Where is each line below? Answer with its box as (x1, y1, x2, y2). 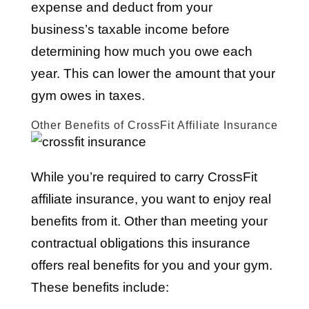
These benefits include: (30, 280, 169, 295)
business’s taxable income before (30, 22, 230, 37)
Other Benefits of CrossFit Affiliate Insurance (30, 119, 278, 131)
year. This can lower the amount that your (30, 66, 275, 81)
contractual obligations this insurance (30, 236, 250, 250)
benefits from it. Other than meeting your (30, 214, 268, 228)
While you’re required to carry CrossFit (30, 170, 257, 184)
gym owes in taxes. (30, 88, 145, 103)
